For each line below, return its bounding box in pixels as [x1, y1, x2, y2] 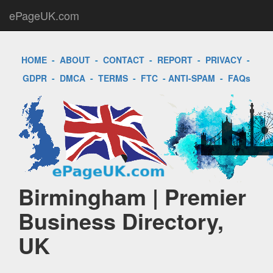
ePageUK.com [9, 7, 79, 23]
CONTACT [102, 54, 144, 66]
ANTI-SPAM [168, 72, 215, 84]
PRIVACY [205, 54, 242, 66]
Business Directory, [18, 205, 224, 236]
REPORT [157, 54, 193, 66]
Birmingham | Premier [18, 180, 246, 212]
